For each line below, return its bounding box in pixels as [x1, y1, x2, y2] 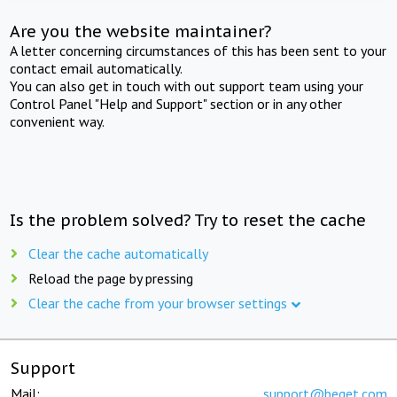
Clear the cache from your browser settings [28, 293, 287, 312]
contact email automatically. [10, 58, 183, 77]
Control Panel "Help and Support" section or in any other [10, 94, 343, 113]
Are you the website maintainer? [10, 20, 272, 42]
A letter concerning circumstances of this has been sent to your [10, 41, 387, 59]
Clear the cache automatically [28, 244, 208, 262]
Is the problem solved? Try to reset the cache [10, 209, 367, 230]
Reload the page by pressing [28, 269, 193, 287]
